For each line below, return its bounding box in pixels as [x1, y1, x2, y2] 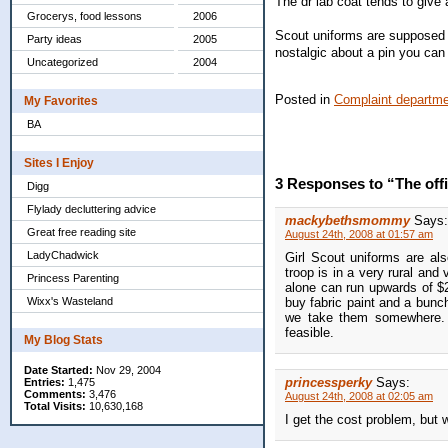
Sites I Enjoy [24, 156, 94, 170]
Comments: [24, 388, 86, 400]
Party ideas [27, 33, 82, 45]
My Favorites [24, 94, 98, 108]
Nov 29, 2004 [93, 364, 161, 376]
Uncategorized [27, 56, 98, 68]
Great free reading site [27, 226, 136, 238]
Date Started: [24, 364, 93, 376]
